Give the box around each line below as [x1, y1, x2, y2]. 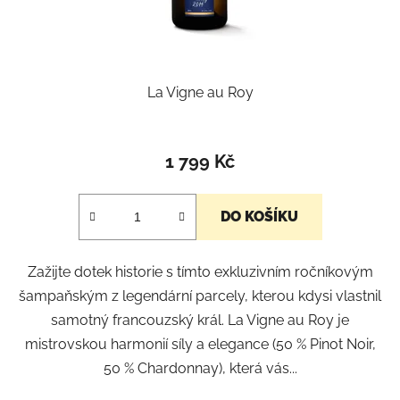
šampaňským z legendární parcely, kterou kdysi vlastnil [19, 287, 381, 305]
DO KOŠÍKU [220, 208, 298, 226]
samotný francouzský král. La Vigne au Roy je [51, 312, 349, 329]
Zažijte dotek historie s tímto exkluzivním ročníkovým [27, 263, 373, 281]
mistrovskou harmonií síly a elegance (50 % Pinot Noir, [24, 336, 376, 354]
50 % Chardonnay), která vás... [103, 360, 297, 378]
